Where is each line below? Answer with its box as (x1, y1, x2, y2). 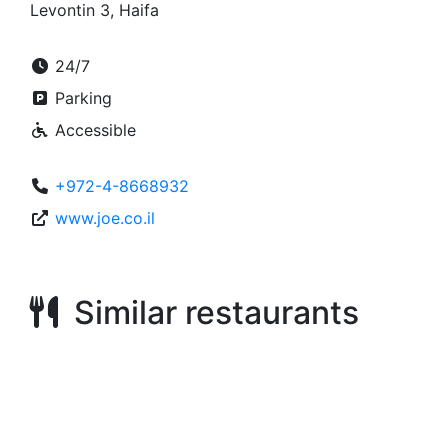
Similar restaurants (58, 293, 359, 332)
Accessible (50, 120, 136, 140)
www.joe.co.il (55, 208, 155, 228)
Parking (50, 88, 112, 108)
